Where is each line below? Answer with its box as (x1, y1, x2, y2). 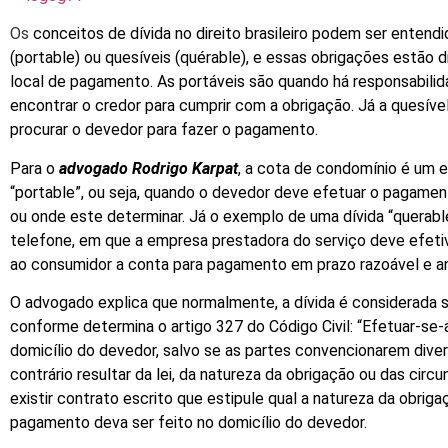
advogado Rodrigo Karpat (59, 158, 238, 178)
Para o (10, 158, 59, 178)
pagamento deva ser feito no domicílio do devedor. (10, 413, 367, 433)
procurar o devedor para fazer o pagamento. (10, 120, 318, 140)
